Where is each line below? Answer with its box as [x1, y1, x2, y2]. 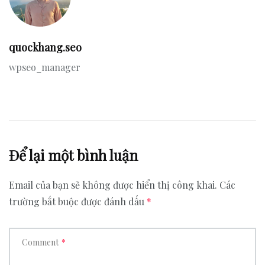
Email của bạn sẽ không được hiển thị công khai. [9, 179, 217, 191]
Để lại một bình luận [9, 146, 138, 164]
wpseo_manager [9, 61, 80, 73]
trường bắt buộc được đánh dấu [9, 195, 147, 208]
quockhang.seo [9, 40, 82, 54]
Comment [22, 237, 59, 248]
